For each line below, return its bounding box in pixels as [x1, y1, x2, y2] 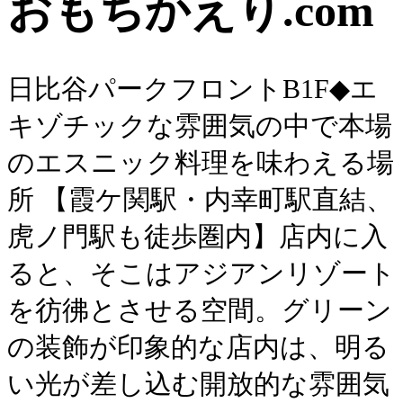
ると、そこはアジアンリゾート [7, 258, 396, 288]
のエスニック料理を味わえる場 [7, 148, 394, 177]
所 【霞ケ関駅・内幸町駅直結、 [7, 184, 393, 214]
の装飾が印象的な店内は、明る [7, 332, 390, 362]
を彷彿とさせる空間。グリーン [7, 295, 392, 325]
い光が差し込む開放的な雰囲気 [7, 369, 390, 399]
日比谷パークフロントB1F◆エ [7, 74, 378, 103]
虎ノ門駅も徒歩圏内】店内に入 [7, 221, 388, 251]
